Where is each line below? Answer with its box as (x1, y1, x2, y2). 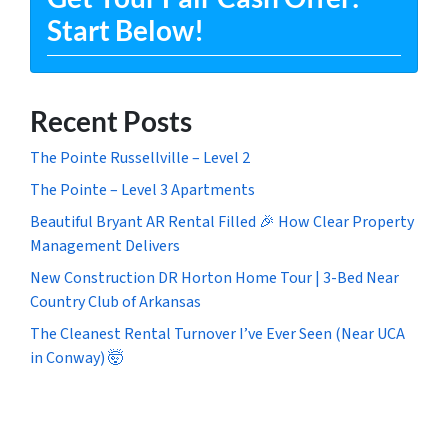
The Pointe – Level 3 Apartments (30, 178, 255, 201)
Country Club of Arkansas (30, 290, 201, 313)
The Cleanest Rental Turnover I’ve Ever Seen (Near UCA (30, 322, 405, 345)
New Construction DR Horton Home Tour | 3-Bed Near (30, 266, 399, 289)
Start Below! (47, 12, 204, 47)
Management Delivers (30, 234, 180, 257)
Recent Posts (30, 103, 192, 138)
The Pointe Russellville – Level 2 (30, 146, 250, 169)
